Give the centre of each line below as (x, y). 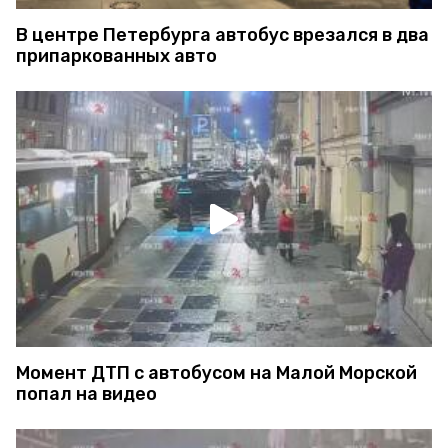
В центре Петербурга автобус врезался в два (222, 35)
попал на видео (86, 394)
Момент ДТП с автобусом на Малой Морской (216, 373)
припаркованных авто (116, 56)
